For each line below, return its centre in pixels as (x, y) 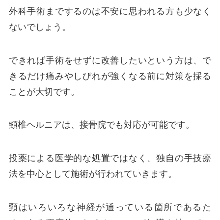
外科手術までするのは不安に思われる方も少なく (110, 11)
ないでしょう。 (40, 27)
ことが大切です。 (44, 92)
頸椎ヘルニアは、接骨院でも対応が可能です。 (101, 125)
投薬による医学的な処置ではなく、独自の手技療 (110, 158)
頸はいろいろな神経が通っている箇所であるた (110, 207)
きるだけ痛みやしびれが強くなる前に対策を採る (110, 76)
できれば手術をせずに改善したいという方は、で (110, 60)
